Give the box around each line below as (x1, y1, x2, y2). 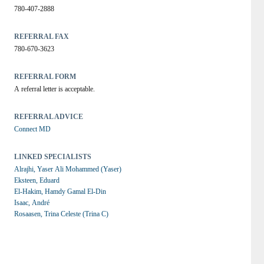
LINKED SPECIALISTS (14, 153, 91, 161)
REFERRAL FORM (14, 72, 76, 81)
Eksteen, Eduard (14, 176, 60, 184)
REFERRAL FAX (14, 32, 69, 41)
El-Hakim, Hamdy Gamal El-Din (14, 187, 106, 196)
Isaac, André (14, 199, 49, 207)
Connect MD (14, 125, 51, 133)
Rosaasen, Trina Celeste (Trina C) (14, 210, 108, 218)
